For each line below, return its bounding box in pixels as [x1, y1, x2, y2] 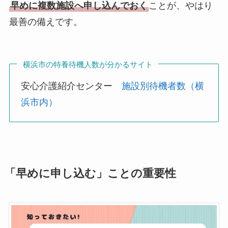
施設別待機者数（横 [122, 80, 205, 91]
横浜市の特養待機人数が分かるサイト [22, 60, 153, 69]
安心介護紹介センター [21, 80, 122, 91]
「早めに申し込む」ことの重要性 [4, 167, 176, 180]
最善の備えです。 [9, 16, 82, 27]
